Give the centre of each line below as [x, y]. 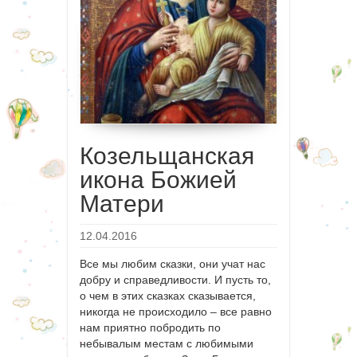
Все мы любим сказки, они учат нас [173, 263]
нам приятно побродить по [150, 327]
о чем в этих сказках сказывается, [168, 295]
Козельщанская [167, 155]
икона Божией [158, 179]
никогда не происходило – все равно [176, 311]
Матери [122, 203]
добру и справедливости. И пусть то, [175, 279]
